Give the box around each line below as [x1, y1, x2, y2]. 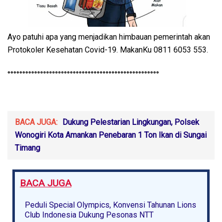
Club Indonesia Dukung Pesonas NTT [25, 210, 154, 220]
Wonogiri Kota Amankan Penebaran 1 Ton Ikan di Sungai [15, 130, 207, 140]
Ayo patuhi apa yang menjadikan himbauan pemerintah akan [7, 32, 210, 42]
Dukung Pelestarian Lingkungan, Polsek [62, 117, 199, 127]
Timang [15, 143, 40, 153]
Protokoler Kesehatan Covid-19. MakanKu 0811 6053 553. [7, 45, 208, 55]
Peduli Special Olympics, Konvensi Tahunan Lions [25, 200, 196, 210]
